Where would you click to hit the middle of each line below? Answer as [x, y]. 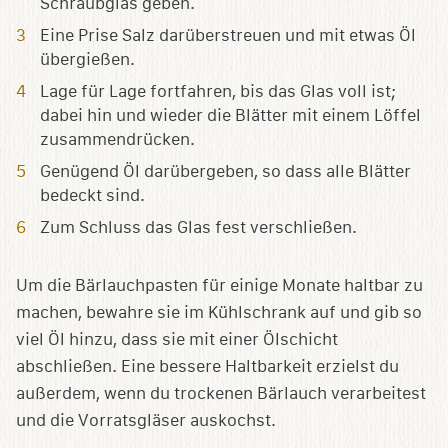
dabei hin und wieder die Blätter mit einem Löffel [230, 115]
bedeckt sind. [92, 195]
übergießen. [87, 59]
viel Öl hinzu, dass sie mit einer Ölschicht [177, 339]
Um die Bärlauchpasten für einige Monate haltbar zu [219, 285]
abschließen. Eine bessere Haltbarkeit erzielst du [207, 366]
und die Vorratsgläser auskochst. [146, 420]
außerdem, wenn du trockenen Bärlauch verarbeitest [221, 393]
